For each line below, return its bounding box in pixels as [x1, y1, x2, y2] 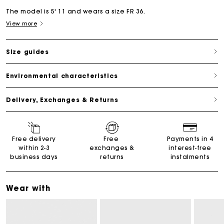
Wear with [6, 183, 50, 193]
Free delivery [12, 134, 56, 142]
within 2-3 [18, 143, 49, 151]
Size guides [6, 47, 49, 55]
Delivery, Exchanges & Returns [6, 95, 118, 103]
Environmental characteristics [6, 71, 118, 79]
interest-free [168, 143, 211, 151]
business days [10, 152, 58, 160]
